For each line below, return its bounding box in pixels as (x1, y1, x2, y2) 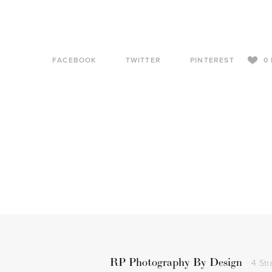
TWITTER (125, 55, 161, 66)
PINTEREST (190, 55, 234, 66)
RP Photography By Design (109, 255, 242, 270)
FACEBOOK (52, 55, 97, 66)
